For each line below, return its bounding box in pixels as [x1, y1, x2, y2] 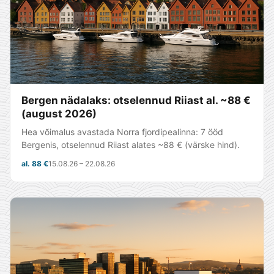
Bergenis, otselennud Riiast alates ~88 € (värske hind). [21, 139, 240, 150]
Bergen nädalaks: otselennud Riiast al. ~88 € [21, 94, 251, 106]
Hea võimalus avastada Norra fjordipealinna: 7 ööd [21, 127, 223, 137]
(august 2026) [21, 108, 97, 120]
